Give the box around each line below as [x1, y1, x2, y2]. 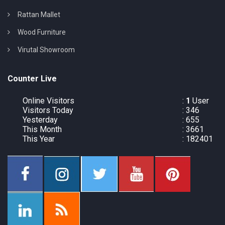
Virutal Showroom [18, 46, 75, 54]
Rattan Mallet [18, 11, 60, 19]
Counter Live [8, 74, 57, 84]
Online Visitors [23, 96, 74, 106]
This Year [23, 134, 55, 144]
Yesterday [23, 115, 58, 125]
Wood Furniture [18, 28, 66, 37]
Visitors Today [23, 105, 73, 116]
